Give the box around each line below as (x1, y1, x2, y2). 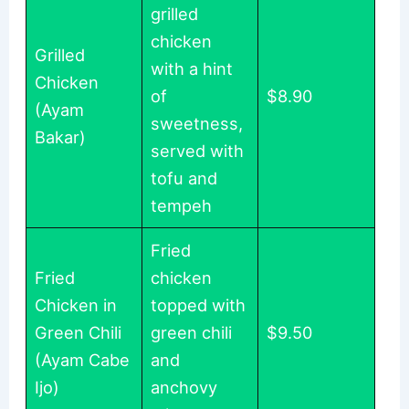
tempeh (151, 195, 213, 216)
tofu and (151, 168, 218, 189)
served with (151, 141, 245, 162)
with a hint (151, 58, 234, 79)
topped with (151, 295, 246, 316)
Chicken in (35, 295, 118, 316)
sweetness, (151, 113, 244, 134)
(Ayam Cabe (35, 350, 131, 371)
